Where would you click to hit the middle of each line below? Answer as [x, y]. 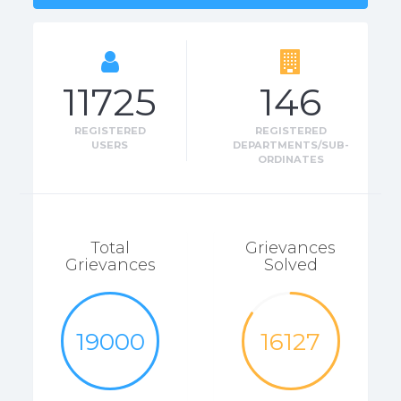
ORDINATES [290, 159]
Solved [290, 264]
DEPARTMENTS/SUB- [290, 145]
